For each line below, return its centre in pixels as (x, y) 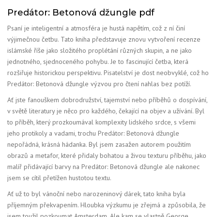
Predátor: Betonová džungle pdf (81, 13)
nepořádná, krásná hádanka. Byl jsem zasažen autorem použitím (99, 144)
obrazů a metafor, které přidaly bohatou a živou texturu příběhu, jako (107, 155)
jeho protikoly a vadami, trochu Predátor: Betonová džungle (93, 133)
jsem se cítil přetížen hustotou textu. (59, 178)
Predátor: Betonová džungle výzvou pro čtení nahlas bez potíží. (99, 84)
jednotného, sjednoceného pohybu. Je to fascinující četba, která (98, 61)
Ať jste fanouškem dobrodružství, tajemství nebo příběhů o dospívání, (107, 100)
